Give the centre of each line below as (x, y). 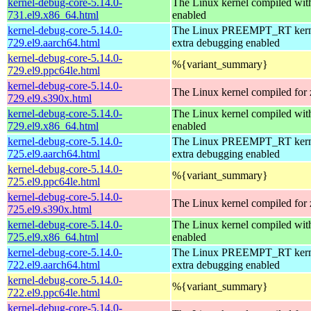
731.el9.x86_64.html (53, 15)
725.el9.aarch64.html (54, 153)
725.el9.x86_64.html (53, 237)
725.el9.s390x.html (50, 209)
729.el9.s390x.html (50, 98)
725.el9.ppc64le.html (54, 181)
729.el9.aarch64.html (54, 42)
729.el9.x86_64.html (53, 126)
